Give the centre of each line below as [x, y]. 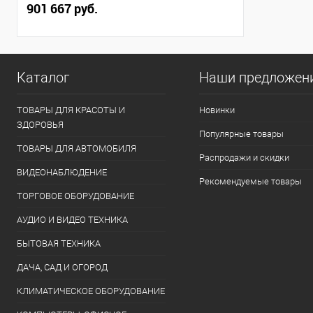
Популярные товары [241, 134]
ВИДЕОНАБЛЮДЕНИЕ [62, 172]
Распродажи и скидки [244, 158]
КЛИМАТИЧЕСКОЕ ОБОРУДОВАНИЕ [91, 291]
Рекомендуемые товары [250, 181]
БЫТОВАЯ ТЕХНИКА [59, 243]
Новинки [217, 110]
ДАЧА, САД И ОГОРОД [62, 267]
